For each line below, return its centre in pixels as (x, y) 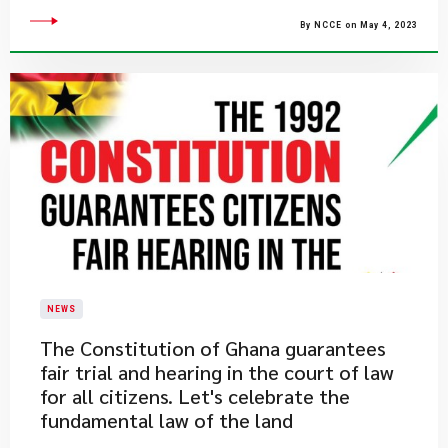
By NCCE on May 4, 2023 (359, 25)
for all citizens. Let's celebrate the (195, 396)
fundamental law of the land (166, 420)
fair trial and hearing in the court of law (217, 372)
